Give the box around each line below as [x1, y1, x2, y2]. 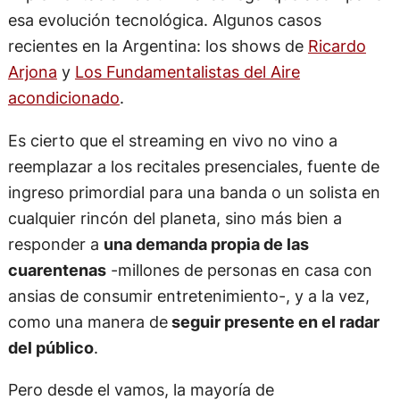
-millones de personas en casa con [105, 259, 372, 279]
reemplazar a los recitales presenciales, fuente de [7, 155, 379, 176]
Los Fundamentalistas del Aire [74, 62, 300, 82]
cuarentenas [7, 259, 106, 279]
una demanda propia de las [103, 233, 309, 254]
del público [7, 337, 94, 357]
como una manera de [7, 311, 168, 331]
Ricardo [307, 36, 366, 56]
